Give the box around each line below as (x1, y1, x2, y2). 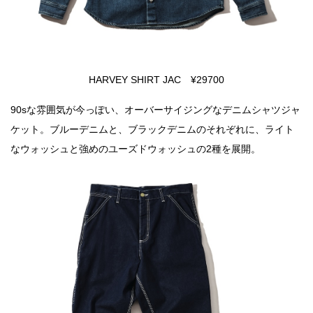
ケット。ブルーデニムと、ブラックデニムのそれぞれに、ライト (10, 124, 294, 136)
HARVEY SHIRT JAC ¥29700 (89, 74, 224, 86)
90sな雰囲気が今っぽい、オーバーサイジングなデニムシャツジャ (10, 104, 300, 116)
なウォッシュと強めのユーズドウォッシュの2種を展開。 (10, 143, 261, 155)
